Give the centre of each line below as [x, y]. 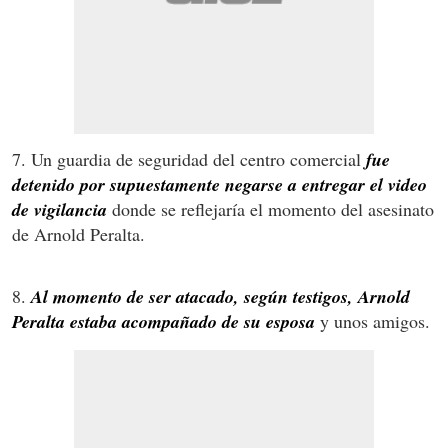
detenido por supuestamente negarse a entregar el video [219, 185]
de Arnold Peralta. [78, 234]
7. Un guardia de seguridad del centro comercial [189, 159]
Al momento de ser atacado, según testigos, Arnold [220, 297]
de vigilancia [59, 210]
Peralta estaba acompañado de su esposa [163, 322]
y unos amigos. [372, 321]
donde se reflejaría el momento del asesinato [273, 209]
